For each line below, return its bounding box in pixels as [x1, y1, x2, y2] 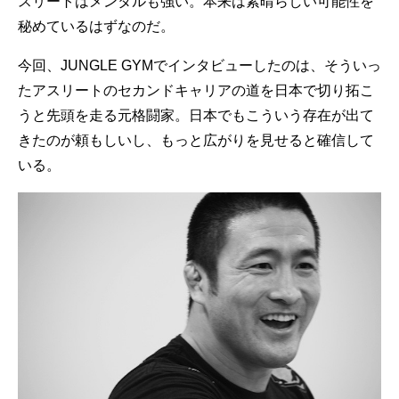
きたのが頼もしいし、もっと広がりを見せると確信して [18, 133, 374, 148]
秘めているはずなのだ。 [18, 19, 175, 34]
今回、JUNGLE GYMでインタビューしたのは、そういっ [18, 58, 381, 73]
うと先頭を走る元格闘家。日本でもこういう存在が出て [18, 108, 374, 123]
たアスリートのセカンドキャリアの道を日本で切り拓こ [18, 83, 374, 98]
